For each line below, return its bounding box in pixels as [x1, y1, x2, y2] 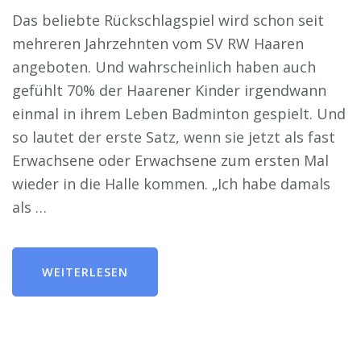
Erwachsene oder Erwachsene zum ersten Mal [12, 150, 329, 170]
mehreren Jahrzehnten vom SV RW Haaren [12, 33, 304, 53]
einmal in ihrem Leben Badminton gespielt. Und [12, 103, 346, 123]
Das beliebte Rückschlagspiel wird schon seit [12, 10, 324, 30]
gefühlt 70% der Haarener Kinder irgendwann [12, 80, 326, 100]
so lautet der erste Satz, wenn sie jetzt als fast [12, 127, 335, 147]
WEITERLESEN [42, 263, 128, 280]
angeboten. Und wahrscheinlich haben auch [12, 56, 316, 77]
